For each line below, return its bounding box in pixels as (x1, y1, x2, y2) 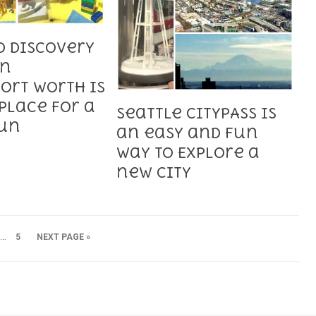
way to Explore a (116, 143, 260, 162)
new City (116, 163, 192, 181)
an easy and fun (116, 123, 259, 142)
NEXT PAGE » (37, 231, 90, 242)
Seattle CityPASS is (116, 104, 277, 122)
